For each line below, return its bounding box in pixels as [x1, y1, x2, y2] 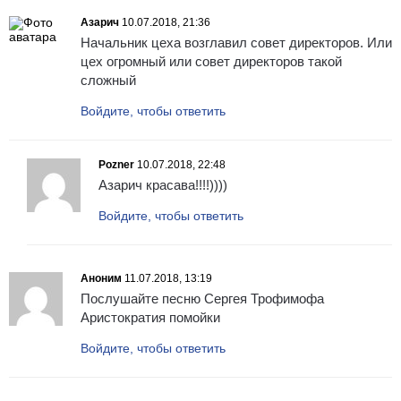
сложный [81, 73, 136, 89]
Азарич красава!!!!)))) [98, 177, 227, 193]
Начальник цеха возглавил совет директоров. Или [81, 35, 392, 51]
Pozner [98, 158, 134, 172]
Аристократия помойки [81, 310, 220, 326]
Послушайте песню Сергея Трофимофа [81, 291, 324, 307]
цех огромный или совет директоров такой [81, 54, 342, 70]
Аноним [81, 272, 122, 286]
